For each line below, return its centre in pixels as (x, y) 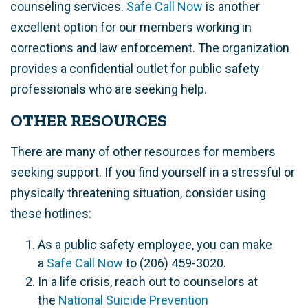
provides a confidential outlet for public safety (135, 69)
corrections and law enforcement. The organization (150, 48)
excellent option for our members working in (131, 27)
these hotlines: (51, 214)
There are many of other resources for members (143, 152)
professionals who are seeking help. (110, 89)
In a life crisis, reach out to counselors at (148, 282)
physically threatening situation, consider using (138, 193)
